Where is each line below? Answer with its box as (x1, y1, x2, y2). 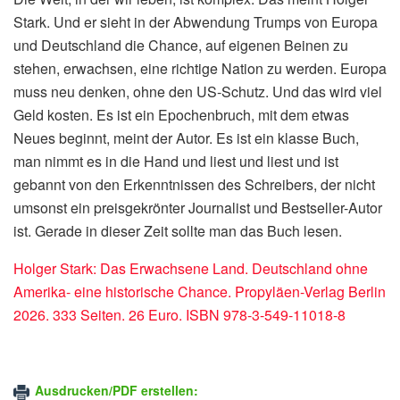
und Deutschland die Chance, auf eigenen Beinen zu (13, 34, 348, 55)
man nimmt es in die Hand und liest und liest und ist (13, 150, 338, 171)
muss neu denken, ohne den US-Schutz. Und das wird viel (13, 80, 382, 102)
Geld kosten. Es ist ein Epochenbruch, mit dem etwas (13, 104, 349, 125)
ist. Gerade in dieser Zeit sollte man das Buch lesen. (13, 220, 342, 241)
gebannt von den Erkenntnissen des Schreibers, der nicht (13, 173, 375, 195)
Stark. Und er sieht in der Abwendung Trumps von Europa (13, 11, 378, 32)
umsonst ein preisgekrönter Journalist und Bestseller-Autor (13, 196, 382, 218)
